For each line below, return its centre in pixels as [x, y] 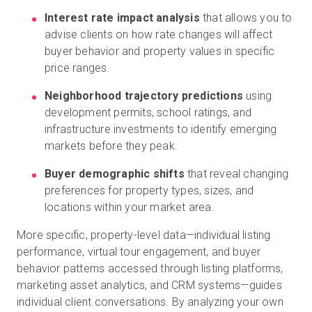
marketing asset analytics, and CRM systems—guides [149, 285]
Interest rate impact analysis [122, 18]
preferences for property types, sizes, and [149, 190]
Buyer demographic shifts [115, 174]
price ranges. [77, 68]
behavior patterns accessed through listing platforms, [150, 268]
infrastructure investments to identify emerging [161, 129]
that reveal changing [236, 174]
